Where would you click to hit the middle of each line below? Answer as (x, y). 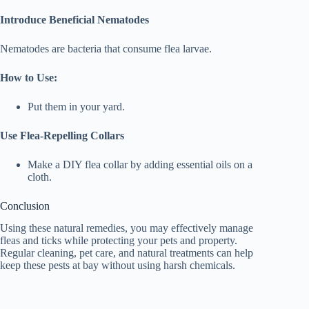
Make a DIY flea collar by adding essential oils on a (140, 164)
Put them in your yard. (76, 106)
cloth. (40, 177)
